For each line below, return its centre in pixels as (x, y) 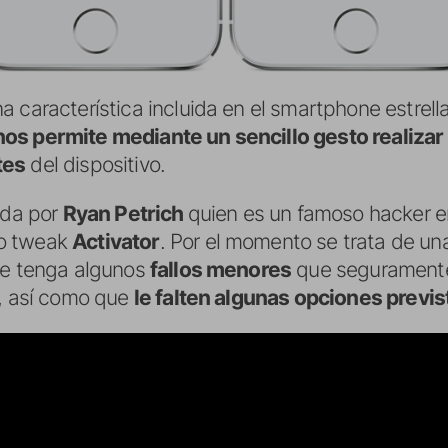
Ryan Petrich (125, 213)
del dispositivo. (95, 164)
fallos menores (220, 269)
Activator (116, 241)
